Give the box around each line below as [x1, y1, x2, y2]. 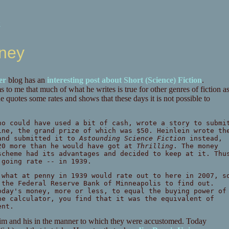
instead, [185, 134, 222, 143]
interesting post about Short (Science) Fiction [47, 76, 202, 85]
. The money [173, 142, 218, 150]
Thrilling [136, 142, 173, 150]
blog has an [6, 76, 47, 85]
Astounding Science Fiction [79, 134, 186, 143]
